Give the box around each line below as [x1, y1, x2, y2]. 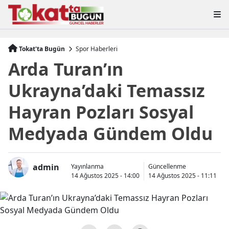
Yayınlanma [71, 162, 104, 171]
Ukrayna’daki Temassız [8, 78, 205, 102]
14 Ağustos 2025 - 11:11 [148, 171, 217, 180]
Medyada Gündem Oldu [8, 121, 213, 145]
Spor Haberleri [76, 44, 118, 53]
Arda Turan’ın [8, 57, 123, 81]
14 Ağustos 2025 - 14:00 [71, 171, 140, 180]
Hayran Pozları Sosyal [8, 100, 194, 124]
